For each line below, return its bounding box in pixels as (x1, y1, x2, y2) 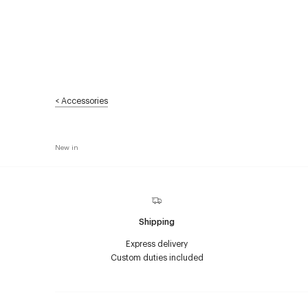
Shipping (139, 216, 175, 227)
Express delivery (126, 238, 188, 249)
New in (55, 142, 78, 151)
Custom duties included (110, 252, 203, 263)
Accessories (61, 95, 108, 106)
